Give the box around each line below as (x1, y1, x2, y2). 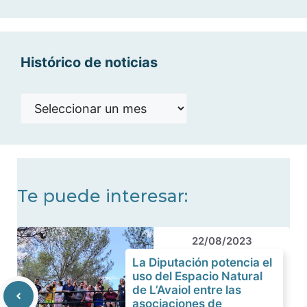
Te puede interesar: (17, 186, 188, 206)
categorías (20, 5, 81, 19)
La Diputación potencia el (132, 256, 272, 269)
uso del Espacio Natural (132, 269, 262, 283)
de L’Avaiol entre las (132, 283, 241, 297)
